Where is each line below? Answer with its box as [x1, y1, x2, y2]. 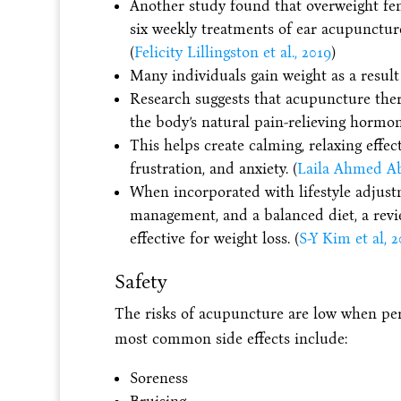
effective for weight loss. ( [129, 228, 299, 248]
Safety [114, 269, 166, 294]
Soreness [129, 368, 188, 388]
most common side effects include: [114, 328, 347, 348]
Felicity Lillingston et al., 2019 [133, 42, 331, 62]
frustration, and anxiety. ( [129, 158, 297, 178]
